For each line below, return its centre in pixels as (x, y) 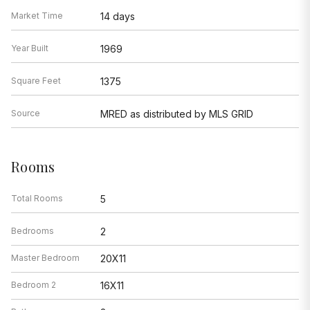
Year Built (30, 48)
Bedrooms (33, 231)
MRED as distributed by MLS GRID (176, 114)
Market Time (37, 16)
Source (26, 113)
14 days (117, 17)
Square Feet (36, 81)
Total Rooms (37, 199)
